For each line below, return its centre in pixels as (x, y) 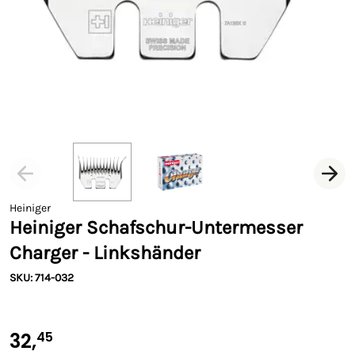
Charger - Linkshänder (105, 253)
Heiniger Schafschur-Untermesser (156, 227)
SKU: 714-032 (42, 278)
